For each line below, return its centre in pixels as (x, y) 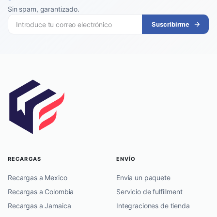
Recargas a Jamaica (39, 206)
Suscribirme (170, 24)
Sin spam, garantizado (43, 9)
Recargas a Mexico (38, 178)
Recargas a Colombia (41, 192)
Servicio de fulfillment (149, 192)
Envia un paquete (143, 178)
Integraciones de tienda (153, 206)
